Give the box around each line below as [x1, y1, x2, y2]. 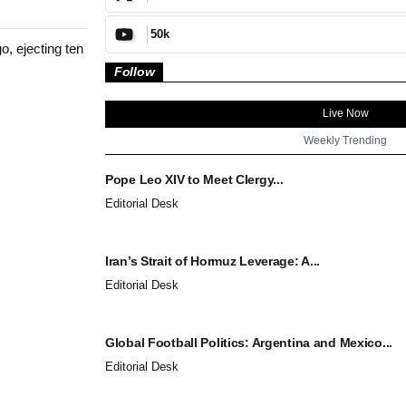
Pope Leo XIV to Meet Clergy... [105, 171, 284, 187]
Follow [114, 63, 155, 79]
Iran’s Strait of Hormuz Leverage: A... [105, 253, 321, 268]
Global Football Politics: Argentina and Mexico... [105, 334, 393, 350]
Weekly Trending [304, 133, 387, 147]
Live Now [322, 106, 369, 120]
